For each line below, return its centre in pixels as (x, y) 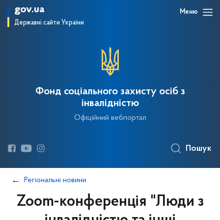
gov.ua (29, 10)
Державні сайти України (49, 23)
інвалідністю (110, 104)
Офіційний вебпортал (110, 118)
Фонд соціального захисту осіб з (110, 92)
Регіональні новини (55, 180)
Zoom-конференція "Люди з (110, 202)
